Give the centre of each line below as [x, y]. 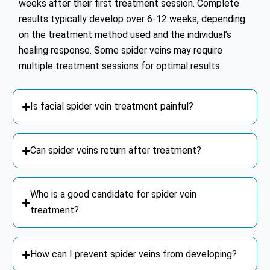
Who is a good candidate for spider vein [114, 195]
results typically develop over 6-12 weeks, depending [132, 19]
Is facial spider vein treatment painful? [112, 107]
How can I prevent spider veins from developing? [134, 254]
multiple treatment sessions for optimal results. [121, 66]
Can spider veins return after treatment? [116, 151]
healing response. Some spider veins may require [121, 51]
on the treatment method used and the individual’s [125, 35]
